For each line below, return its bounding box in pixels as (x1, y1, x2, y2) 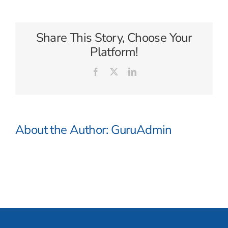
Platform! (90, 44, 138, 60)
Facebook (99, 67, 131, 75)
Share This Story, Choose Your (36, 30, 192, 46)
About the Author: (15, 122, 111, 138)
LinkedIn (136, 67, 165, 75)
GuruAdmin (111, 122, 172, 138)
